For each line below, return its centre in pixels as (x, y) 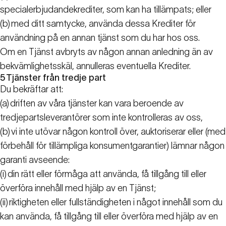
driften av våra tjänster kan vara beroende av (97, 104)
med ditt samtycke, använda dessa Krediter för (103, 24)
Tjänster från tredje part (56, 78)
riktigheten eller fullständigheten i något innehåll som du (116, 203)
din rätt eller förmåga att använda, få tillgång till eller (107, 174)
